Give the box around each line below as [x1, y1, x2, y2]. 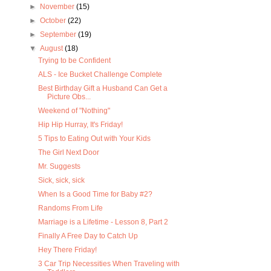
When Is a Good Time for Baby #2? [38, 190, 153, 199]
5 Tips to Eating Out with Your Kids [38, 134, 151, 143]
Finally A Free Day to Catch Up [38, 232, 139, 241]
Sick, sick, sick [38, 176, 85, 185]
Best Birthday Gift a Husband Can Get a [38, 84, 168, 93]
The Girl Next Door [38, 148, 100, 157]
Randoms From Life [38, 204, 103, 213]
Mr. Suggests [38, 162, 81, 171]
